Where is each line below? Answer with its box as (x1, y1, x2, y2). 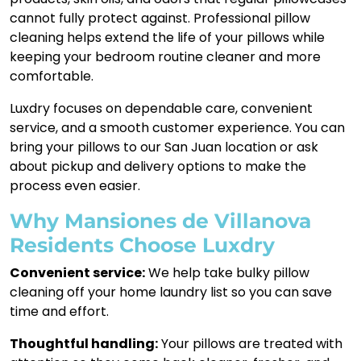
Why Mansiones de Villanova (10, 208, 311, 233)
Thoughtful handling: (10, 334, 158, 353)
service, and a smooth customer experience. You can (10, 118, 345, 137)
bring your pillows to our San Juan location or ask (10, 137, 318, 156)
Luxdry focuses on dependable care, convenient (10, 98, 313, 118)
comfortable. (10, 66, 93, 85)
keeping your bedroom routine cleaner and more (10, 47, 321, 66)
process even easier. (10, 176, 140, 195)
